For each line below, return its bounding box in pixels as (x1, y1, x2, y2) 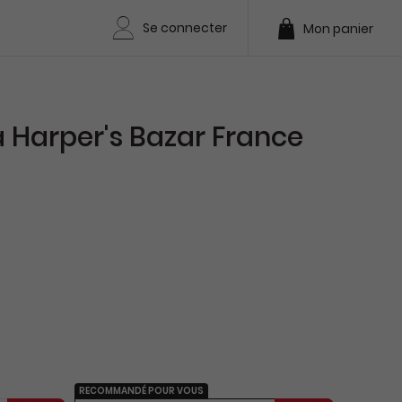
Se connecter (143, 19, 228, 37)
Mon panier (302, 19, 373, 38)
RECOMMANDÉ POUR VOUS (79, 384, 205, 398)
